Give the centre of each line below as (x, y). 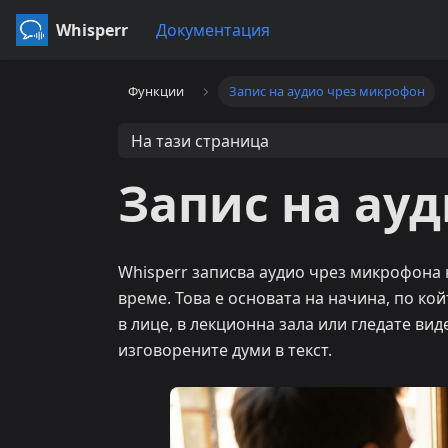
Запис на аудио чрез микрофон (326, 91)
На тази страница (199, 140)
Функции (156, 91)
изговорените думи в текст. (225, 350)
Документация (213, 30)
